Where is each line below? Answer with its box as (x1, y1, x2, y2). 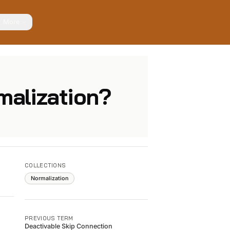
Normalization (30, 175, 68, 182)
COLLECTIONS (25, 161, 66, 169)
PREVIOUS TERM (25, 214, 73, 222)
